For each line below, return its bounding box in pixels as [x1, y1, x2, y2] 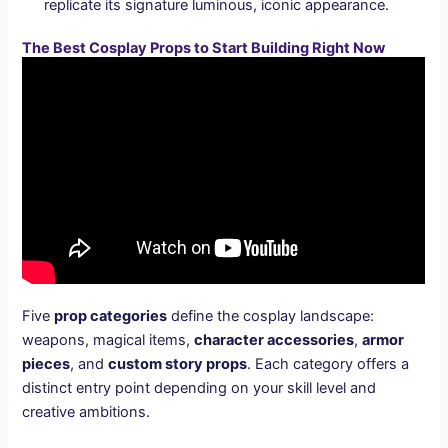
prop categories [54, 306, 168, 325]
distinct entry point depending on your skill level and [22, 378, 377, 397]
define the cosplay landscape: [167, 306, 375, 325]
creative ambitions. [22, 402, 151, 421]
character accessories [194, 330, 355, 349]
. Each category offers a [247, 354, 410, 373]
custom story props [108, 354, 248, 373]
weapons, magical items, [22, 330, 195, 349]
